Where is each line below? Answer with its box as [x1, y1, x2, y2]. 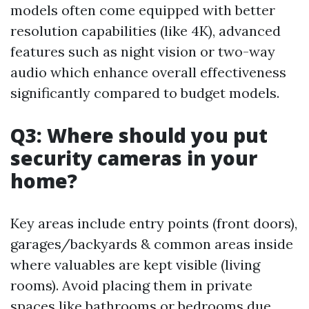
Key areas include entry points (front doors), [10, 215, 297, 232]
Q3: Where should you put [10, 122, 268, 148]
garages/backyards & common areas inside [10, 235, 293, 252]
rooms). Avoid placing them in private [10, 277, 252, 294]
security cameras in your [10, 145, 257, 171]
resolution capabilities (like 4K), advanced [10, 22, 281, 39]
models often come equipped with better [10, 1, 275, 19]
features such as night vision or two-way [10, 43, 275, 60]
